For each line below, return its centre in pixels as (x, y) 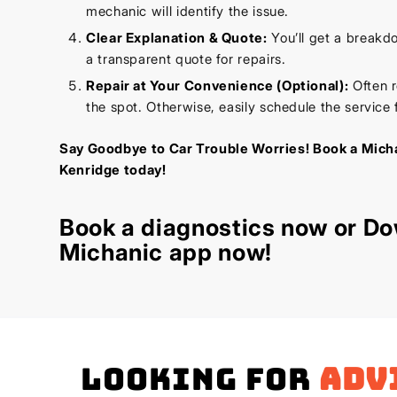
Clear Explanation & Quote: (177, 38)
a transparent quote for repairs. (186, 59)
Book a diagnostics (167, 228)
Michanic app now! (166, 253)
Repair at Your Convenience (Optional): (218, 86)
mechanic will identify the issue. (188, 12)
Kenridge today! (113, 170)
